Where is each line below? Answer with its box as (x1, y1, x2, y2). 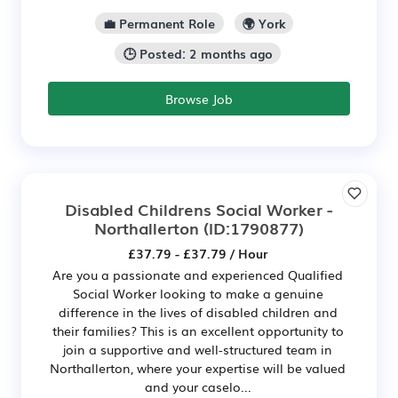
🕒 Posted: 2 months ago (123, 44, 273, 63)
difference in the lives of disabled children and (58, 303, 338, 322)
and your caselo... (144, 378, 251, 396)
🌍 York (242, 14, 285, 33)
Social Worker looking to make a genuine (72, 284, 323, 303)
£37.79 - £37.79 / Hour (128, 244, 267, 263)
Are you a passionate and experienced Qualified (52, 266, 343, 284)
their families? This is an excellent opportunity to (52, 322, 344, 340)
